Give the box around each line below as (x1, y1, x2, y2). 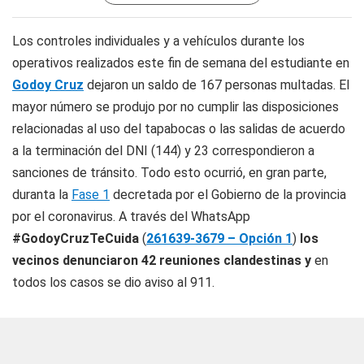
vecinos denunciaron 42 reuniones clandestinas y (12, 253, 314, 268)
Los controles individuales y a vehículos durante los (12, 33, 305, 49)
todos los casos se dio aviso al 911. (12, 275, 214, 290)
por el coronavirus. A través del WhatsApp (12, 209, 250, 224)
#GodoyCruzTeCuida (12, 231, 139, 246)
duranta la (12, 187, 71, 202)
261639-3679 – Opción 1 (146, 231, 292, 246)
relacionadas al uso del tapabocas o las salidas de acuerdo (12, 121, 345, 136)
